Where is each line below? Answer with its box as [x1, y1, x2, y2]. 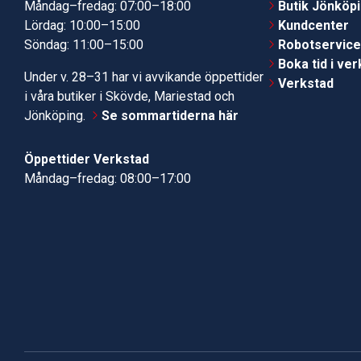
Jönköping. [24, 107, 89, 123]
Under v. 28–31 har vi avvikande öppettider [24, 68, 263, 85]
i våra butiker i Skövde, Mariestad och [24, 88, 234, 104]
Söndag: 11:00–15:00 [24, 36, 143, 52]
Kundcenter [278, 17, 350, 33]
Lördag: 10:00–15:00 [24, 17, 140, 33]
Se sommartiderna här [102, 107, 239, 123]
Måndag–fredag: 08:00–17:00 [24, 170, 191, 186]
